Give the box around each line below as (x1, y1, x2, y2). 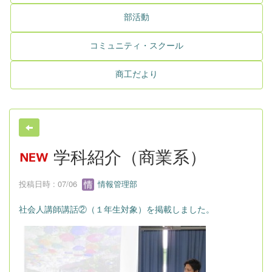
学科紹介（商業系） (48, 144, 206, 169)
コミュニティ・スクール (90, 39, 183, 52)
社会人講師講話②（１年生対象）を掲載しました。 (19, 203, 214, 216)
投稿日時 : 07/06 (19, 177, 82, 189)
